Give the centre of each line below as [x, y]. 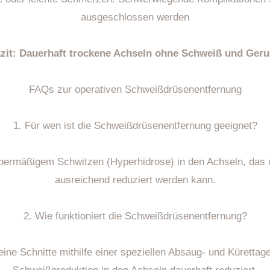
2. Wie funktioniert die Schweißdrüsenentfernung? [135, 216]
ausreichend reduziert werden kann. [135, 180]
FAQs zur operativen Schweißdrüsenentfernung [135, 89]
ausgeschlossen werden [135, 17]
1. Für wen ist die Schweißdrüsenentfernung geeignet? [135, 125]
